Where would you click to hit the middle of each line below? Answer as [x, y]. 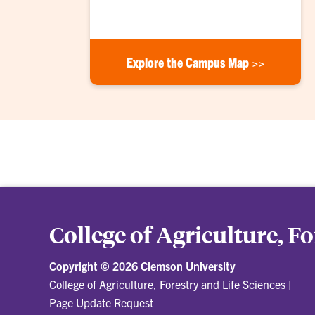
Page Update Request [101, 303]
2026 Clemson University [174, 266]
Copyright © [81, 266]
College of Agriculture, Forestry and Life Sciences [167, 284]
